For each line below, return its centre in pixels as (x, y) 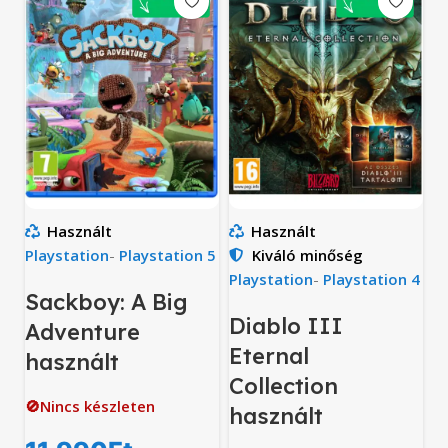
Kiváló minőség (307, 255)
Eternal (269, 356)
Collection (283, 386)
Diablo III (286, 326)
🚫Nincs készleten (90, 406)
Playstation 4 (371, 279)
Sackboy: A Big (106, 302)
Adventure (82, 332)
